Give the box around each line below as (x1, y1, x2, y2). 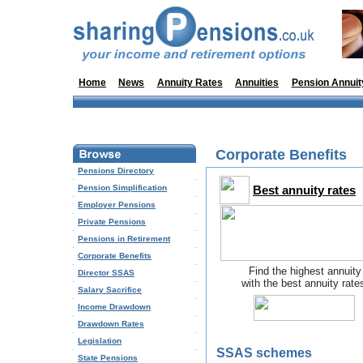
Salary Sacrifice (78, 285, 142, 294)
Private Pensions (78, 217, 146, 226)
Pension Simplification (78, 183, 167, 192)
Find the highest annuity (248, 265, 361, 277)
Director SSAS (78, 268, 135, 277)
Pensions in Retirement (78, 234, 170, 243)
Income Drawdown (78, 302, 151, 311)
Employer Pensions (78, 200, 156, 209)
